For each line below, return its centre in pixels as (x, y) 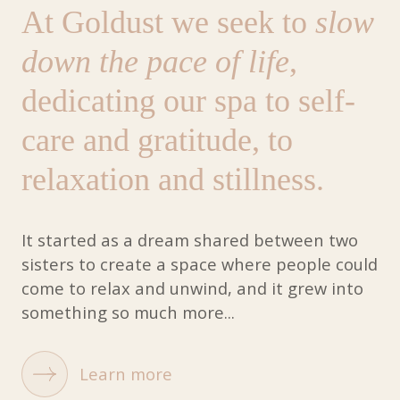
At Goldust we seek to (168, 22)
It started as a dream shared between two (189, 240)
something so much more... (128, 312)
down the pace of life (155, 61)
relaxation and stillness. (172, 179)
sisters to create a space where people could (199, 264)
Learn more (125, 374)
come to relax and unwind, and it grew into (192, 288)
